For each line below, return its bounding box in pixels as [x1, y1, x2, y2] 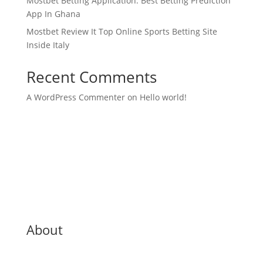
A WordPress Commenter [26, 92, 125, 103]
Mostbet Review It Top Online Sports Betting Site [26, 26, 217, 37]
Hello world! [139, 92, 187, 103]
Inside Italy [26, 39, 69, 50]
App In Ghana [26, 8, 80, 19]
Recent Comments [26, 66, 157, 87]
